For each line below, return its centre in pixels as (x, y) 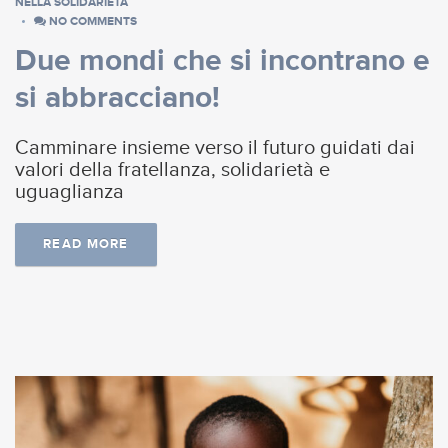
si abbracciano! (117, 98)
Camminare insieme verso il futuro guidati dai (215, 148)
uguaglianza (69, 192)
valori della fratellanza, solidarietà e (172, 170)
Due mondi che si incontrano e (222, 61)
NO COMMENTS (91, 21)
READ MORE (86, 244)
